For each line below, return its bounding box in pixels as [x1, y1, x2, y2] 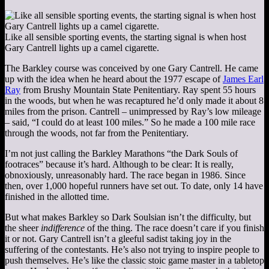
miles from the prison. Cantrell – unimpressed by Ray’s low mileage [5, 106, 261, 116]
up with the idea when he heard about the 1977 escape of [5, 73, 223, 84]
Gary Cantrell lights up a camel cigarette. [5, 42, 159, 53]
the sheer [5, 222, 41, 233]
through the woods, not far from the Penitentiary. [5, 127, 189, 138]
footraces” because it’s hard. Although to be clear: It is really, [5, 159, 234, 169]
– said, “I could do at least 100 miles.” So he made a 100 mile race [5, 116, 255, 127]
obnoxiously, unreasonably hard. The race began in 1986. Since [5, 169, 246, 180]
